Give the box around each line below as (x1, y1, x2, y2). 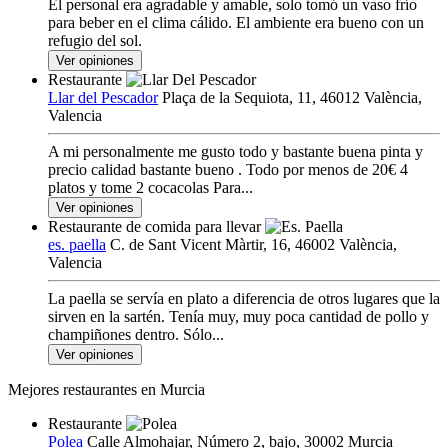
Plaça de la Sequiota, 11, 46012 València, (162, 89, 422, 107)
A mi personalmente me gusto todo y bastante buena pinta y (48, 143, 423, 161)
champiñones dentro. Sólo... (48, 326, 224, 344)
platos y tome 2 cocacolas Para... (48, 179, 253, 197)
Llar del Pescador (48, 89, 158, 107)
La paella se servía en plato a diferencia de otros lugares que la (48, 290, 440, 308)
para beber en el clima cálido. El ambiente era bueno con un (48, 14, 424, 32)
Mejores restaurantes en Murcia (8, 381, 205, 399)
